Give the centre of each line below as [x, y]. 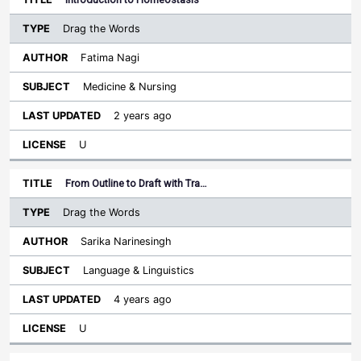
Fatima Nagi [110, 58]
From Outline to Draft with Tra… [136, 183]
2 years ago [143, 116]
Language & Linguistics [139, 270]
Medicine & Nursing [130, 87]
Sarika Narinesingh [126, 241]
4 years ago [143, 299]
